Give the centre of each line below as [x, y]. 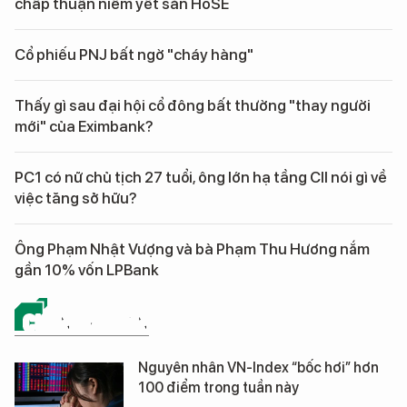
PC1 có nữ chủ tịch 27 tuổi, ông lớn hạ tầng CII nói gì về [201, 178]
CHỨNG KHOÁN [86, 323]
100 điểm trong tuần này [218, 388]
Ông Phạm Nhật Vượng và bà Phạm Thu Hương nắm [192, 249]
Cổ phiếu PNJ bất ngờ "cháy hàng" [134, 55]
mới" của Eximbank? [84, 127]
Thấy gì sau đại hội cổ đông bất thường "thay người [193, 106]
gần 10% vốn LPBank [87, 270]
